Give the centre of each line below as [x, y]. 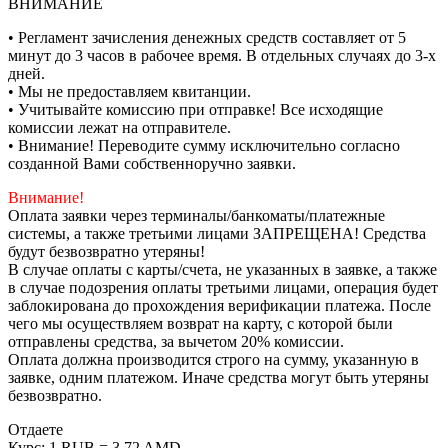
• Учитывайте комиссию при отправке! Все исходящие [195, 110]
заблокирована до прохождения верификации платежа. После [219, 306]
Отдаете [35, 430]
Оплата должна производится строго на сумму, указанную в [213, 360]
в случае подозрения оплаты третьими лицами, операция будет [223, 288]
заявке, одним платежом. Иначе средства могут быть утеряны [218, 378]
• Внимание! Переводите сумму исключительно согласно [204, 146]
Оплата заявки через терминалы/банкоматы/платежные [196, 216]
